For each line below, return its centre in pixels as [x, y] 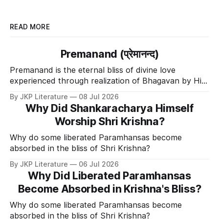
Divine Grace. [34, 91]
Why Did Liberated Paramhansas [109, 175]
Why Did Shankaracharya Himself [109, 108]
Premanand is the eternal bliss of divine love [93, 70]
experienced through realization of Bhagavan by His [108, 80]
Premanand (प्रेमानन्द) [109, 54]
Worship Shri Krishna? [109, 121]
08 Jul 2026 [99, 96]
